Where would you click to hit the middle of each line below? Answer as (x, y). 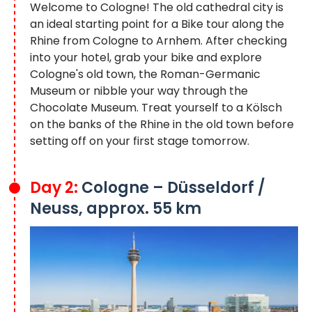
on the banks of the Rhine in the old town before (162, 124)
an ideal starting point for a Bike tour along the (157, 24)
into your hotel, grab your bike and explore (146, 57)
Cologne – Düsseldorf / (173, 187)
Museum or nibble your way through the (139, 91)
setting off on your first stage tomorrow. (140, 141)
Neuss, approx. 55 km (116, 208)
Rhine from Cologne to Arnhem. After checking (158, 40)
